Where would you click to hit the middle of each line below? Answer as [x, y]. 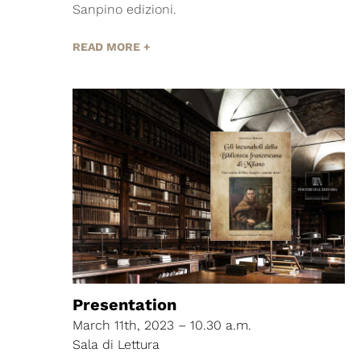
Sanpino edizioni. [124, 10]
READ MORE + [111, 47]
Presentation [124, 304]
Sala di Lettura [116, 344]
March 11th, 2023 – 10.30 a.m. [162, 325]
